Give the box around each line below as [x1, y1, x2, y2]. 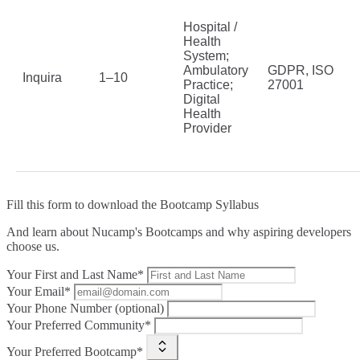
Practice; [183, 78, 233, 92]
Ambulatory [183, 63, 248, 78]
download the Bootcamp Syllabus [88, 198, 259, 212]
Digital [183, 92, 220, 107]
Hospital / [183, 20, 237, 35]
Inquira [22, 71, 62, 85]
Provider [183, 121, 231, 136]
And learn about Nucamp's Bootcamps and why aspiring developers [6, 225, 351, 239]
